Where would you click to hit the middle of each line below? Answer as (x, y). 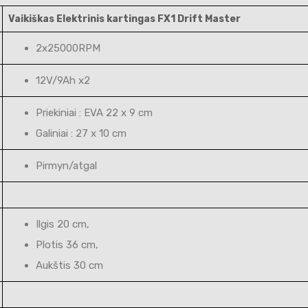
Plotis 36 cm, (67, 245)
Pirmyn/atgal (66, 166)
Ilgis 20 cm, (63, 224)
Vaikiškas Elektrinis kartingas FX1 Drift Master (124, 19)
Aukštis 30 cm (69, 265)
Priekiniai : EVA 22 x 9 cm (94, 113)
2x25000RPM (68, 48)
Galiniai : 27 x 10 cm (81, 133)
